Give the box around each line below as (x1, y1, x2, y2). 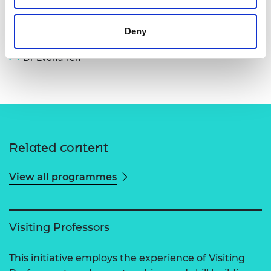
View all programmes (9, 171, 117, 183)
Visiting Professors (9, 221, 109, 235)
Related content (9, 140, 108, 155)
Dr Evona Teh (23, 52, 81, 64)
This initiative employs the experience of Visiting (9, 252, 245, 264)
